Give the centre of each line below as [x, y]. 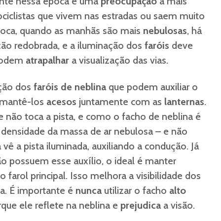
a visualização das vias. [119, 60]
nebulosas [165, 31]
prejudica [141, 205]
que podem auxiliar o [152, 87]
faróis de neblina [70, 87]
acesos [61, 102]
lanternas [184, 102]
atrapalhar [47, 60]
